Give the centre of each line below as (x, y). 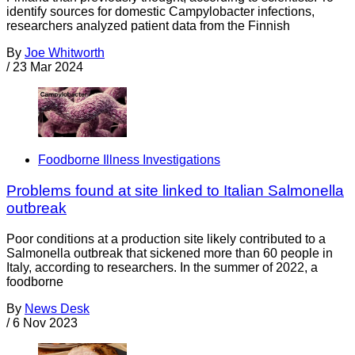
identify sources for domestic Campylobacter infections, (160, 11)
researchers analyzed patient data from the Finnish (148, 25)
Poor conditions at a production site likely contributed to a (166, 239)
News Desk (57, 308)
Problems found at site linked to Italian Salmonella (175, 190)
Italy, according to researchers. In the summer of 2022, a (162, 267)
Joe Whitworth (65, 52)
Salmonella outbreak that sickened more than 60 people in (170, 253)
